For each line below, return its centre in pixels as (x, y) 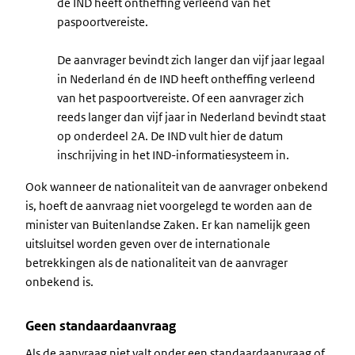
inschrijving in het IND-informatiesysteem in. (173, 155)
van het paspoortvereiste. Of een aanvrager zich (181, 98)
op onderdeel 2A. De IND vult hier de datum (170, 136)
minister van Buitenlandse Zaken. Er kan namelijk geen (168, 225)
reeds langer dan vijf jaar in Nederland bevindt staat (191, 117)
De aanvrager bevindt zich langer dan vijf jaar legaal (191, 60)
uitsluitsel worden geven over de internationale (148, 244)
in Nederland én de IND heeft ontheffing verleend (186, 79)
